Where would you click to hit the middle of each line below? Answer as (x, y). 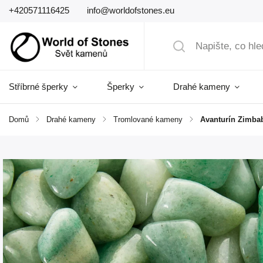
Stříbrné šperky (38, 87)
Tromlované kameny (148, 120)
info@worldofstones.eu (131, 10)
